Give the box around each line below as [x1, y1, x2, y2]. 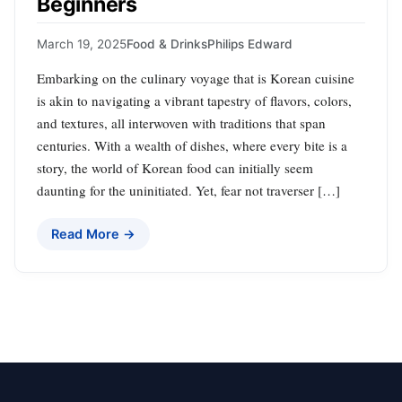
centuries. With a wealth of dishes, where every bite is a [37, 136, 347, 155]
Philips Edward [207, 37, 293, 52]
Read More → [51, 226, 135, 242]
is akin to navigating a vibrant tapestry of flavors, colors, [37, 92, 352, 110]
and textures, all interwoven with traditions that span [37, 114, 326, 133]
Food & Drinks [127, 37, 207, 52]
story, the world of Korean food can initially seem [37, 159, 313, 178]
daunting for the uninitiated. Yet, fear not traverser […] [37, 181, 340, 200]
